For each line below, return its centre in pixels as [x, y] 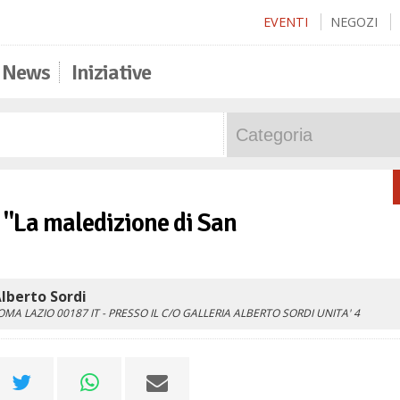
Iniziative [111, 72]
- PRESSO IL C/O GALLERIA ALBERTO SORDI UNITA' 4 [231, 313]
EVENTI [286, 22]
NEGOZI [354, 22]
